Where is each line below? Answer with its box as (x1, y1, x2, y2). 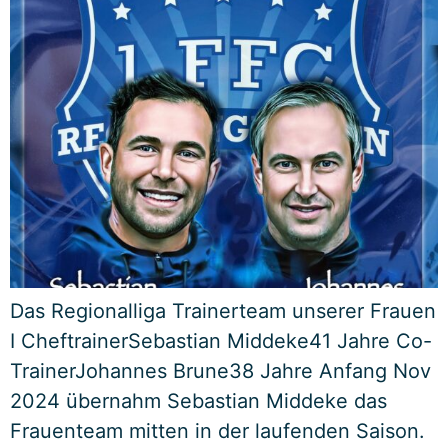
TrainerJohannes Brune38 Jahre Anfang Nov (10, 359, 431, 384)
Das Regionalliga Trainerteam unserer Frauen (10, 299, 436, 324)
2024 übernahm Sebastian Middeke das (10, 389, 387, 414)
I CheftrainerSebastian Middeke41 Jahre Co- (10, 329, 432, 354)
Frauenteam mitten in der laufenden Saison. (10, 419, 425, 444)
